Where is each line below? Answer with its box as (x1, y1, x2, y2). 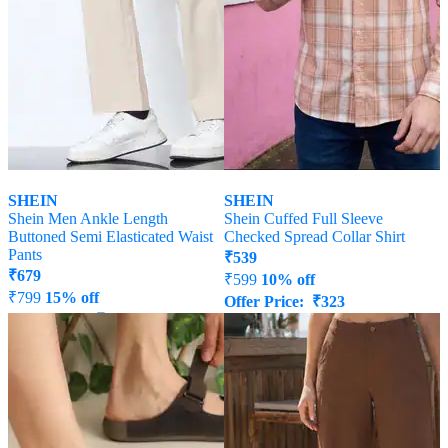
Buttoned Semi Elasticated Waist (8, 228, 213, 246)
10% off (261, 271, 315, 289)
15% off (45, 289, 99, 307)
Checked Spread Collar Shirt (224, 228, 405, 246)
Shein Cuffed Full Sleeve (224, 210, 383, 228)
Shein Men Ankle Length (8, 210, 168, 228)
